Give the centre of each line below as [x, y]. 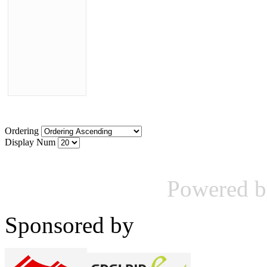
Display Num [31, 142]
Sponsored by [69, 225]
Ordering [23, 131]
